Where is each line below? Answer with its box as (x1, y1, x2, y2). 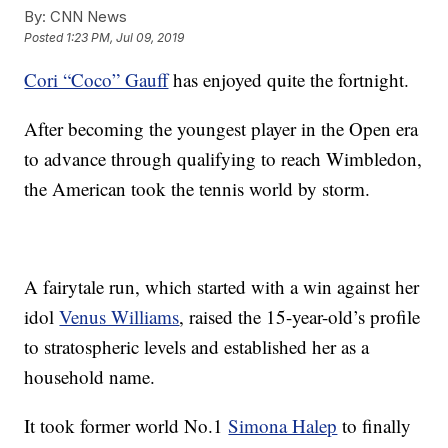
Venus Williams (59, 304, 180, 329)
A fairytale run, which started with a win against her (24, 274, 420, 299)
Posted (24, 30, 67, 46)
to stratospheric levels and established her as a (24, 334, 370, 359)
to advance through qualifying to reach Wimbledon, (24, 146, 423, 171)
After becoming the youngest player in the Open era (24, 116, 419, 141)
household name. (24, 364, 156, 389)
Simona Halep (228, 413, 338, 438)
